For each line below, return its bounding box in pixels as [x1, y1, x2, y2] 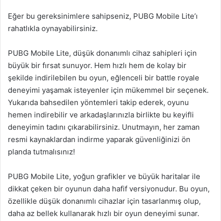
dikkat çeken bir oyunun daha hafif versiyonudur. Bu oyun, [8, 184, 210, 193]
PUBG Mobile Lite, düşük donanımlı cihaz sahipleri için [8, 48, 197, 58]
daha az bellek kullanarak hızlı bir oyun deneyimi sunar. [8, 209, 199, 218]
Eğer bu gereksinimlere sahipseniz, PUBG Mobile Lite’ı [8, 11, 198, 21]
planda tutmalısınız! [8, 147, 75, 156]
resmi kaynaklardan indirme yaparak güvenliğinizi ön [8, 135, 190, 144]
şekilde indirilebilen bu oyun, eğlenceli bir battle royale [8, 73, 199, 82]
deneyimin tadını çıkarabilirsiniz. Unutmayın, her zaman [8, 122, 200, 132]
